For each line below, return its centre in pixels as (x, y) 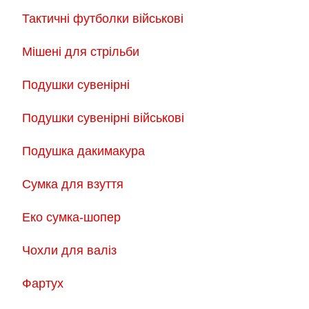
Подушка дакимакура (83, 151)
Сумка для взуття (73, 185)
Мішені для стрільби (81, 52)
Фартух (43, 284)
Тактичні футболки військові (103, 19)
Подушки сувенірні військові (103, 118)
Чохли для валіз (69, 251)
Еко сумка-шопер (71, 218)
